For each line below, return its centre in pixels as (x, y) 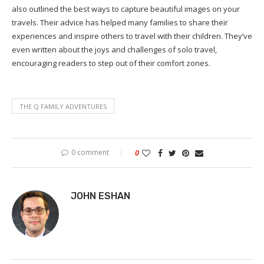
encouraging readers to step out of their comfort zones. (111, 63)
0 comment (90, 152)
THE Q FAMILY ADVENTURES (63, 106)
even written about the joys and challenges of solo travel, (114, 49)
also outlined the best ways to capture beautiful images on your (126, 9)
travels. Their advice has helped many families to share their (120, 22)
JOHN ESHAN (100, 196)
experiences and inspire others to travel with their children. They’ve (132, 36)
